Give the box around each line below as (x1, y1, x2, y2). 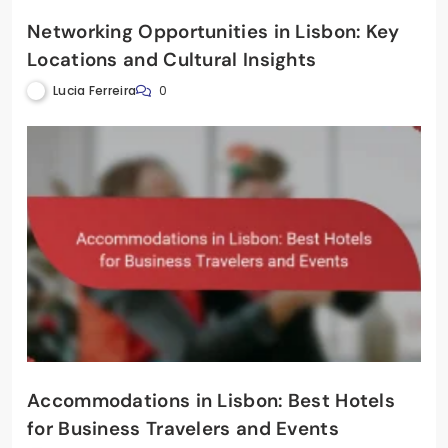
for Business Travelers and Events (27, 416, 339, 442)
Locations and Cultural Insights (27, 46, 317, 72)
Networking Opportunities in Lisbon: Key (27, 18, 400, 44)
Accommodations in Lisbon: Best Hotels (27, 388, 396, 414)
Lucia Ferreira (53, 81, 137, 99)
